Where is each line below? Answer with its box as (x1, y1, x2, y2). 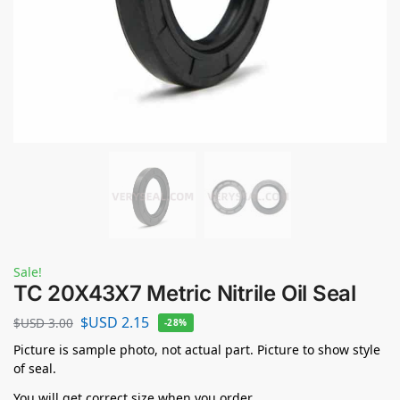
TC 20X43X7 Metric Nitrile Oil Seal (13, 280, 356, 306)
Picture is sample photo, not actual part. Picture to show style (13, 340, 380, 358)
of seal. (13, 359, 56, 377)
